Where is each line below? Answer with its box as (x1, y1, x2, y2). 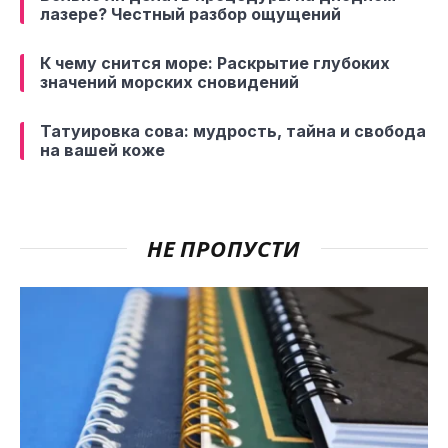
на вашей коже (40, 139, 165, 160)
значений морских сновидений (40, 71, 299, 92)
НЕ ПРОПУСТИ (146, 234, 302, 261)
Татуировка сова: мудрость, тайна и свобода (40, 120, 426, 141)
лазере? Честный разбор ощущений (40, 3, 341, 24)
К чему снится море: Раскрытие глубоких (40, 52, 390, 73)
